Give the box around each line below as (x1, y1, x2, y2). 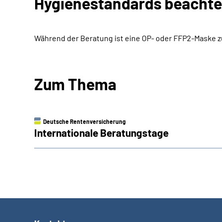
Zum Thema (34, 74, 116, 93)
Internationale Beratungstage (34, 126, 168, 139)
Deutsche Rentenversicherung (43, 118, 126, 125)
